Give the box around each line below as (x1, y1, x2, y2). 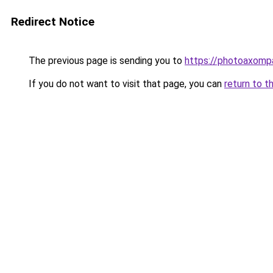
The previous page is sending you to (26, 55, 185, 66)
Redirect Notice (11, 15, 94, 29)
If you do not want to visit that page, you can (26, 78, 224, 90)
